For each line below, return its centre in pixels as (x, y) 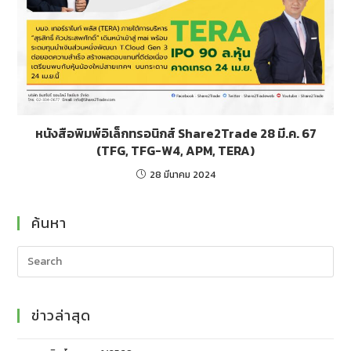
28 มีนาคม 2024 (182, 174)
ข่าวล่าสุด (62, 315)
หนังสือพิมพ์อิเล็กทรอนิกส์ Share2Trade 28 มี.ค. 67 (175, 133)
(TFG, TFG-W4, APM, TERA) (175, 150)
